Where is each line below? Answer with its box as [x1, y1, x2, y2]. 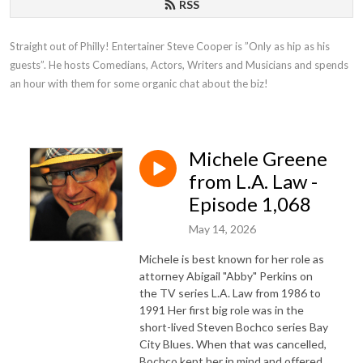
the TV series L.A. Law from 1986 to [139, 285, 321, 300]
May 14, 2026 [189, 221, 256, 236]
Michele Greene [189, 147, 327, 170]
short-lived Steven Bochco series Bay [139, 319, 328, 334]
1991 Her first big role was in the [139, 302, 304, 317]
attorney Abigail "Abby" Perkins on [139, 268, 313, 283]
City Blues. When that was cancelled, [139, 336, 327, 351]
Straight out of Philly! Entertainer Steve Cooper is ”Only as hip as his [10, 40, 330, 53]
